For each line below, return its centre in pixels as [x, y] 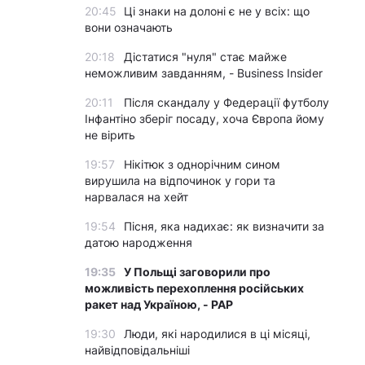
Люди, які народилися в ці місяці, [217, 334]
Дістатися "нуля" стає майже [205, 57]
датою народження [139, 242]
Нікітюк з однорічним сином [202, 164]
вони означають [129, 27]
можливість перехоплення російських [194, 288]
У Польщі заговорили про [197, 272]
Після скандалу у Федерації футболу [226, 102]
